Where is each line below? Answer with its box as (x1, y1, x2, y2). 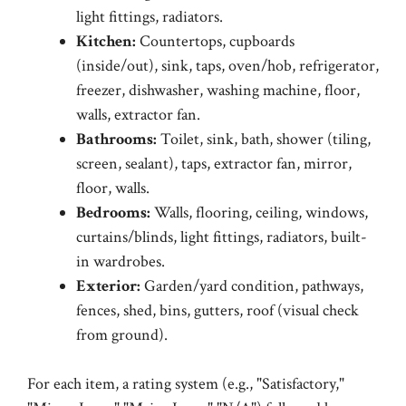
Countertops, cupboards (136, 31, 295, 52)
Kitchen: (76, 31, 136, 52)
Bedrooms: (76, 202, 150, 223)
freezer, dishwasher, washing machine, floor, (76, 80, 360, 101)
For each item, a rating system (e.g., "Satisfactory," (27, 373, 344, 394)
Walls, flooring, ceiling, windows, (150, 202, 368, 223)
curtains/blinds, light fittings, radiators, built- (76, 227, 367, 247)
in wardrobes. (76, 251, 165, 272)
